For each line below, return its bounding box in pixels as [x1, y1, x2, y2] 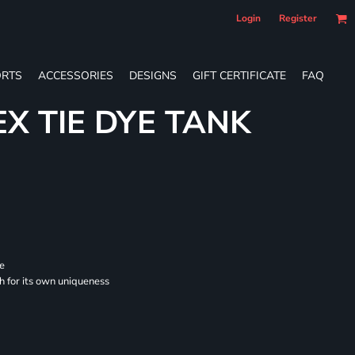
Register [279, 12, 317, 25]
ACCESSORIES [38, 67, 113, 83]
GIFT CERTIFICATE [193, 67, 286, 83]
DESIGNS [129, 67, 177, 83]
